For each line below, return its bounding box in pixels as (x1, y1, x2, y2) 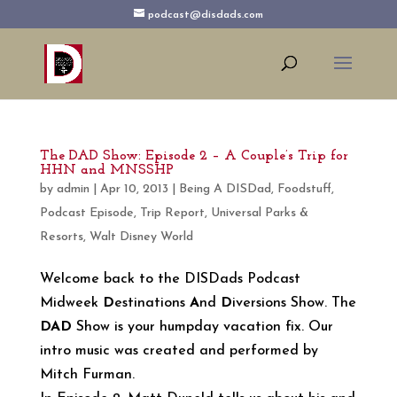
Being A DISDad (178, 183, 271, 196)
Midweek (39, 296, 103, 310)
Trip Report (139, 206, 205, 220)
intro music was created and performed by (39, 344, 318, 358)
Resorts (39, 230, 83, 244)
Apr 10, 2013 (99, 183, 168, 196)
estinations (113, 296, 190, 310)
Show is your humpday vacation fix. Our (71, 320, 333, 334)
